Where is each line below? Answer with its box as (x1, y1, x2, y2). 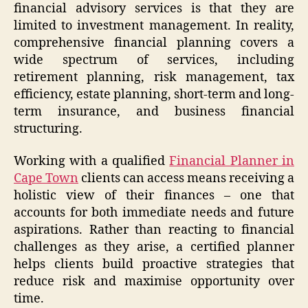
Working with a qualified (14, 153, 170, 170)
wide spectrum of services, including (14, 52, 294, 68)
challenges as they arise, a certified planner (14, 239, 294, 256)
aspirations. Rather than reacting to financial (14, 222, 294, 239)
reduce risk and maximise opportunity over (14, 274, 294, 290)
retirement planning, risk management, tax (14, 69, 294, 85)
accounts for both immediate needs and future (14, 205, 294, 221)
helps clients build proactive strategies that (14, 256, 294, 273)
